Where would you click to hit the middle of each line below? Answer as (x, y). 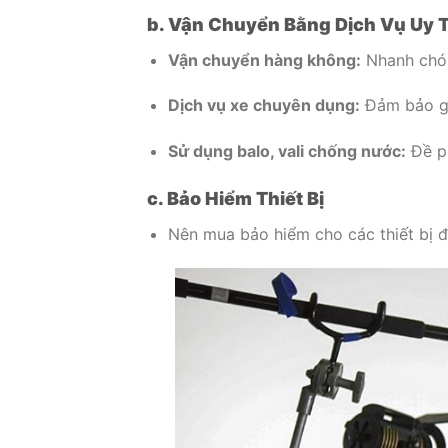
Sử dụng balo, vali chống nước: (286, 151)
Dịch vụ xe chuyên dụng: (263, 105)
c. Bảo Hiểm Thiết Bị (235, 198)
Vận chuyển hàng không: (264, 59)
